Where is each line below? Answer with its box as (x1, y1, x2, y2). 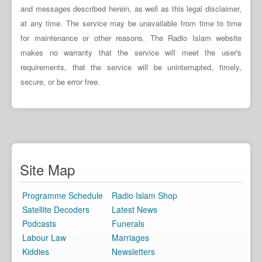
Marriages (111, 231, 149, 243)
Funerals (111, 217, 144, 229)
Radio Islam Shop (111, 189, 177, 201)
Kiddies (22, 245, 49, 257)
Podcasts (22, 217, 56, 229)
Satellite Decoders (22, 203, 89, 215)
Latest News (111, 203, 157, 215)
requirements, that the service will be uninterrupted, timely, (20, 61, 242, 73)
